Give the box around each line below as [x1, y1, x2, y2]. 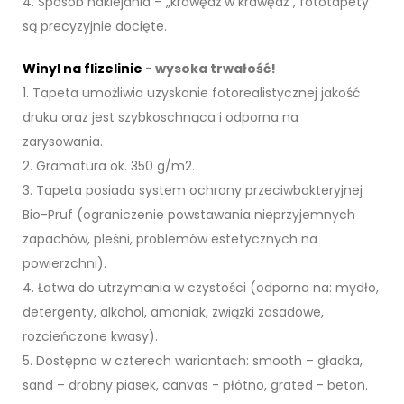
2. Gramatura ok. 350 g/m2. [23, 157, 195, 176]
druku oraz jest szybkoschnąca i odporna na [23, 108, 298, 127]
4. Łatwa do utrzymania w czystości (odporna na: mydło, [23, 279, 379, 298]
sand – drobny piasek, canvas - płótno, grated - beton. [23, 376, 368, 395]
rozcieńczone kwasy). [23, 327, 158, 346]
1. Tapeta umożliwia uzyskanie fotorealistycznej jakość [23, 84, 361, 103]
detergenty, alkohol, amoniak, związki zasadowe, [23, 303, 324, 322]
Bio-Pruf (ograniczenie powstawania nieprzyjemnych [23, 206, 355, 225]
